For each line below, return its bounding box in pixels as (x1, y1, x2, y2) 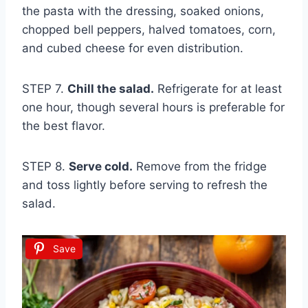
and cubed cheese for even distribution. (22, 41, 243, 56)
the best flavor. (22, 119, 105, 133)
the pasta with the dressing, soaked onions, (22, 4, 264, 19)
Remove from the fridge (133, 159, 267, 174)
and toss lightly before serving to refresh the (22, 178, 267, 192)
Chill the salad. (67, 82, 154, 96)
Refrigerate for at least (154, 82, 282, 96)
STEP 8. (22, 159, 69, 174)
